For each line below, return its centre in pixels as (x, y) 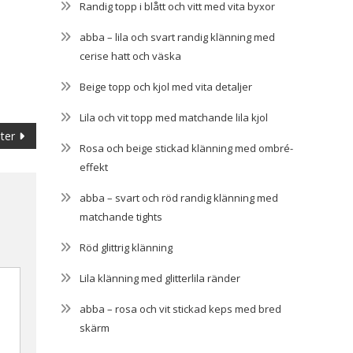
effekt (94, 167)
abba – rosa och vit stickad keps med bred (180, 308)
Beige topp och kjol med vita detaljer (166, 86)
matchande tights (121, 216)
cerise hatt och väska (130, 56)
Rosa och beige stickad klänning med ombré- (186, 148)
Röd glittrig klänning (126, 247)
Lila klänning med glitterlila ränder (160, 278)
